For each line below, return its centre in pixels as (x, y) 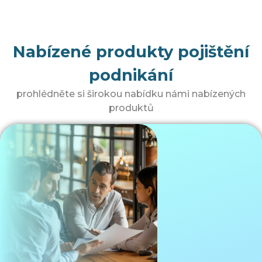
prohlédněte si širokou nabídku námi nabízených (131, 94)
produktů (131, 108)
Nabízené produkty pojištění (131, 52)
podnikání (131, 75)
